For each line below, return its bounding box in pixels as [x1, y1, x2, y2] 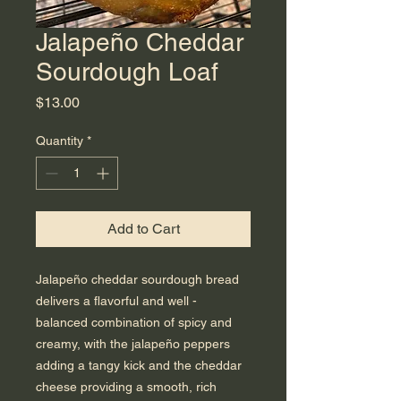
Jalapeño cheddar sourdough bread [36, 272, 239, 286]
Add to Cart [107, 220, 180, 237]
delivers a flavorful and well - [36, 294, 197, 308]
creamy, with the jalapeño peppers [36, 337, 230, 351]
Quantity [36, 133, 83, 148]
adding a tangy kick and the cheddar [36, 358, 242, 372]
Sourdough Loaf [36, 57, 218, 86]
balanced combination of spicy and [36, 315, 232, 329]
